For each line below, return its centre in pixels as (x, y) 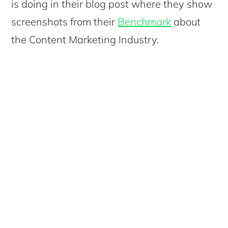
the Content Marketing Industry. (85, 39)
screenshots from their (65, 21)
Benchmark (145, 21)
